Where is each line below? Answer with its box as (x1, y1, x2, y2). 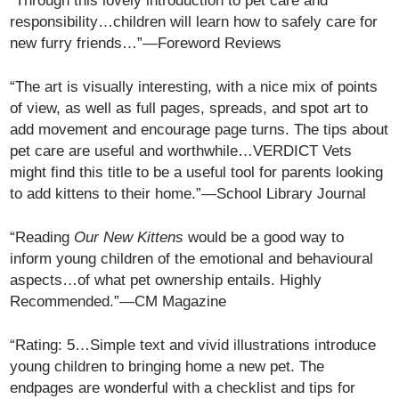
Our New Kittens (74, 228, 184, 246)
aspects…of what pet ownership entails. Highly (10, 271, 322, 289)
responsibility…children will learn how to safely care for (10, 12, 379, 30)
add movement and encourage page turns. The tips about (10, 120, 389, 138)
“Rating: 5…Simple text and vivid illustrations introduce (10, 336, 377, 354)
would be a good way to (183, 228, 345, 246)
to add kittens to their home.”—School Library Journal (10, 184, 367, 202)
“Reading (10, 228, 75, 246)
